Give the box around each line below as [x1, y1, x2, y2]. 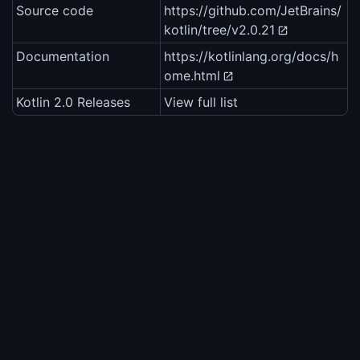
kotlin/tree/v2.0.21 [164, 22, 275, 39]
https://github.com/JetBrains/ [164, 2, 342, 19]
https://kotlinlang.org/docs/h [164, 48, 338, 65]
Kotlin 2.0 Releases [16, 94, 130, 111]
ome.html [164, 67, 220, 84]
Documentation [16, 48, 109, 65]
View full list [164, 94, 238, 111]
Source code [16, 2, 93, 19]
